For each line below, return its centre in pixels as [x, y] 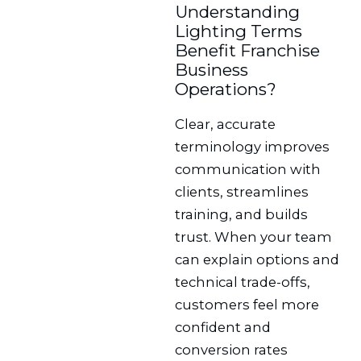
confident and [223, 328]
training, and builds [242, 215]
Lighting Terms [239, 31]
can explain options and [257, 260]
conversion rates [232, 350]
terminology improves [253, 147]
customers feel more [247, 305]
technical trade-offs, [243, 282]
